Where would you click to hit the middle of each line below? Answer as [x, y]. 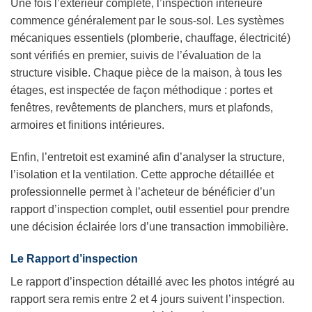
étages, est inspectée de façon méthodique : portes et [141, 91]
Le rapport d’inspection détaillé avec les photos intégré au [153, 281]
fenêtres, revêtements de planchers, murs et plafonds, [142, 108]
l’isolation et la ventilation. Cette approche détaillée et [142, 175]
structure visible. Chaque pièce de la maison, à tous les [146, 73]
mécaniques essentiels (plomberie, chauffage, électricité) [150, 38]
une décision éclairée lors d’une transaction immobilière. [149, 227]
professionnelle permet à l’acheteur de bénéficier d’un [143, 192]
